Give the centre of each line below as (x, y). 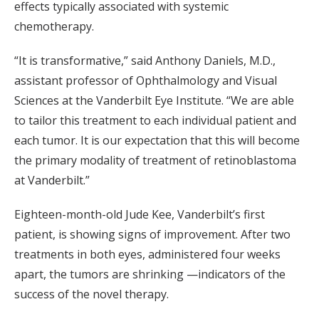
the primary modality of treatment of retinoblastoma (155, 160)
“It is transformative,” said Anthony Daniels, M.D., (145, 60)
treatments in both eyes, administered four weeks (147, 254)
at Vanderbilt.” (52, 180)
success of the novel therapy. (91, 294)
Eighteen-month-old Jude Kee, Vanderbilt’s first (140, 214)
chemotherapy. (54, 26)
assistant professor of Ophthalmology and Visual (146, 80)
